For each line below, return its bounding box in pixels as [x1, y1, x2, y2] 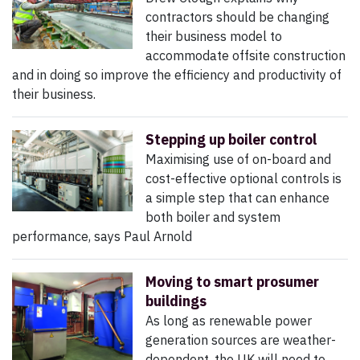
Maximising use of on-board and [145, 151, 331, 168]
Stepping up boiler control [145, 130, 317, 149]
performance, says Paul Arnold [12, 228, 192, 245]
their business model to [145, 28, 282, 45]
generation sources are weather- [145, 332, 336, 349]
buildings [145, 292, 207, 311]
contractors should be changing [145, 9, 329, 26]
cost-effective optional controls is [145, 170, 342, 187]
